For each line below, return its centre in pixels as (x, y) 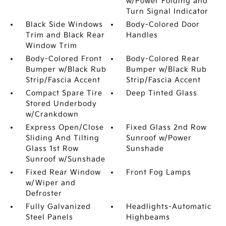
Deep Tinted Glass (162, 93)
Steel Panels (49, 217)
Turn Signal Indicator (167, 11)
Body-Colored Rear (163, 59)
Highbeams (148, 217)
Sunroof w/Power (159, 138)
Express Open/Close (65, 127)
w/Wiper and (50, 183)
